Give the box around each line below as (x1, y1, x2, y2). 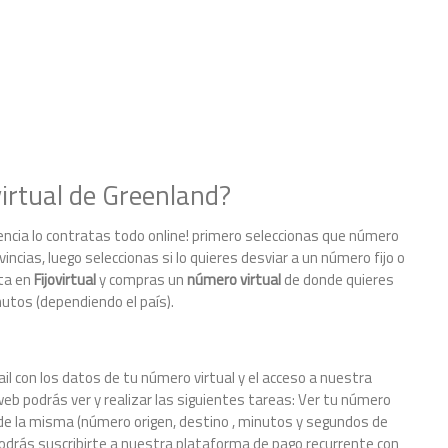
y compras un (96, 268, 187, 291)
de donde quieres (281, 268, 394, 291)
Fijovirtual (34, 268, 96, 291)
